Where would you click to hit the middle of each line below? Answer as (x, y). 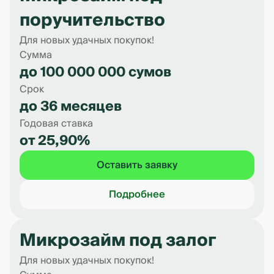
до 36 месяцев (71, 106)
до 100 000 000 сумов (95, 72)
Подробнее (137, 194)
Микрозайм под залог (118, 241)
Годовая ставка (56, 124)
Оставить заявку (137, 165)
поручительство (92, 20)
